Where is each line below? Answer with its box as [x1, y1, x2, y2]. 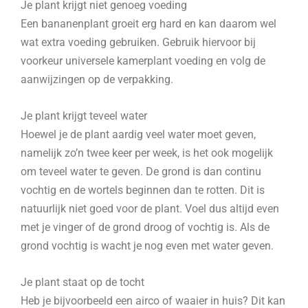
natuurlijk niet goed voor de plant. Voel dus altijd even [21, 202, 279, 216]
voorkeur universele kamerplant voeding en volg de [21, 54, 265, 67]
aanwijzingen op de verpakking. [21, 72, 173, 86]
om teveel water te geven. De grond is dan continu [21, 165, 261, 179]
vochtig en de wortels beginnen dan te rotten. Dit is [21, 184, 265, 197]
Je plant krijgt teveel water [21, 109, 147, 123]
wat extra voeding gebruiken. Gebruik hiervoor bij [21, 35, 256, 49]
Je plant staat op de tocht [21, 276, 144, 289]
